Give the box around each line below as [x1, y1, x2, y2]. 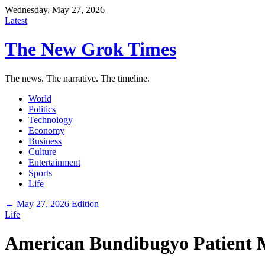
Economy [28, 125, 64, 135]
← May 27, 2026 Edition [5, 198, 99, 209]
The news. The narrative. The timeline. [5, 73, 150, 83]
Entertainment [28, 157, 80, 167]
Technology [28, 114, 73, 125]
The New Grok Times [5, 38, 176, 60]
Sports [28, 167, 52, 178]
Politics [28, 104, 56, 114]
